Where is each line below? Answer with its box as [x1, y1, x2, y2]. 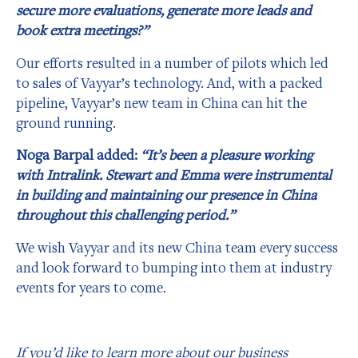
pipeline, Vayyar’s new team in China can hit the [16, 93, 307, 112]
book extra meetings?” [16, 21, 149, 40]
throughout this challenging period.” [16, 205, 235, 225]
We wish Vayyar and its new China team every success [16, 237, 338, 257]
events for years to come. [16, 277, 166, 296]
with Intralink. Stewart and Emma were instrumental [16, 165, 332, 185]
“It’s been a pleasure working [141, 145, 312, 165]
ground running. [16, 113, 116, 132]
